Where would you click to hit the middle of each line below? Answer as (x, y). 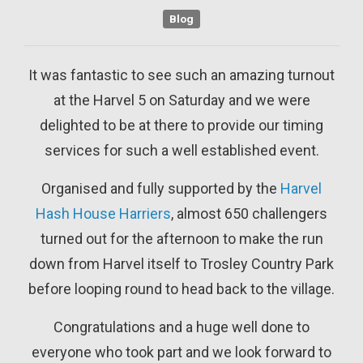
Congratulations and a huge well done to (181, 327)
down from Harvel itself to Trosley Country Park (181, 263)
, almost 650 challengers (249, 213)
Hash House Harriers (103, 213)
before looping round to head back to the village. (181, 288)
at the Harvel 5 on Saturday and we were (181, 100)
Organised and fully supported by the (161, 188)
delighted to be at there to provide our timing (181, 125)
